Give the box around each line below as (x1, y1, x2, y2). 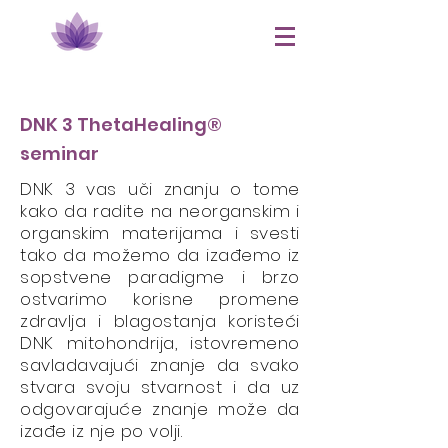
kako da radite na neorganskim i (20, 199, 300, 223)
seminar (20, 141, 99, 166)
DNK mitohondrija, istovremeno (20, 331, 300, 355)
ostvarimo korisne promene (20, 287, 300, 311)
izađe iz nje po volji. (20, 419, 183, 443)
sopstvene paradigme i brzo (20, 265, 300, 289)
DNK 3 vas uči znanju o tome (20, 177, 300, 201)
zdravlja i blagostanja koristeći (20, 309, 300, 333)
